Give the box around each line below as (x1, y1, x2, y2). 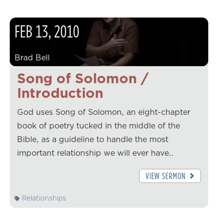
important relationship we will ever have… (17, 147, 174, 159)
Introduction (17, 83, 103, 103)
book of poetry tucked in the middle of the (17, 120, 180, 131)
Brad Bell (15, 52, 50, 63)
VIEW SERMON (145, 170, 188, 182)
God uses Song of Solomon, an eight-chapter (17, 107, 190, 118)
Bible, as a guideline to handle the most (17, 134, 168, 145)
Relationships (20, 193, 66, 203)
